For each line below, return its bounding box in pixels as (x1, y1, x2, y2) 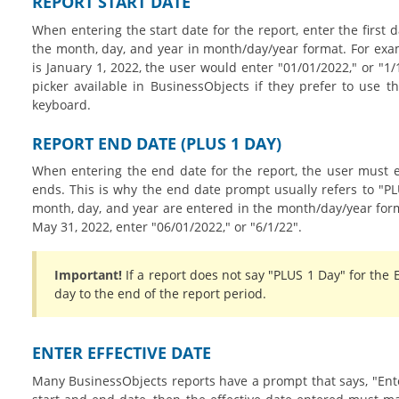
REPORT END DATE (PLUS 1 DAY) (31, 132, 281, 154)
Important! (53, 266, 122, 284)
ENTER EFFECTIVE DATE (31, 342, 211, 364)
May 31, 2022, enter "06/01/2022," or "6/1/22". (31, 218, 305, 236)
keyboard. (31, 95, 94, 113)
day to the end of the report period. (53, 285, 270, 303)
